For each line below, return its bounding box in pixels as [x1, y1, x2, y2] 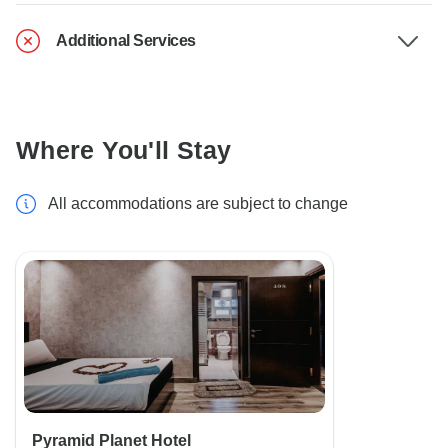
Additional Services [56, 32, 196, 50]
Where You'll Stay [16, 136, 232, 165]
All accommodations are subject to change [48, 195, 348, 213]
